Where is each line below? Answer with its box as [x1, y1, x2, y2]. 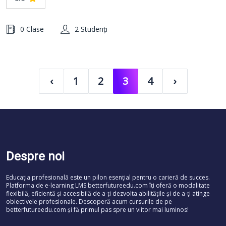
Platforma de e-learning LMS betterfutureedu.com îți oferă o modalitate [6, 181, 210, 190]
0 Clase [20, 24, 44, 34]
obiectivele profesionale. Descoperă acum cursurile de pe [6, 197, 172, 206]
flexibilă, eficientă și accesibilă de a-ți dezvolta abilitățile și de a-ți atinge [6, 189, 210, 198]
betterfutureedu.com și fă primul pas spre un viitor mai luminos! [6, 205, 189, 214]
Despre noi [6, 149, 65, 163]
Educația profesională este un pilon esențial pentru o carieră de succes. [6, 173, 210, 182]
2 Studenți [75, 24, 107, 34]
